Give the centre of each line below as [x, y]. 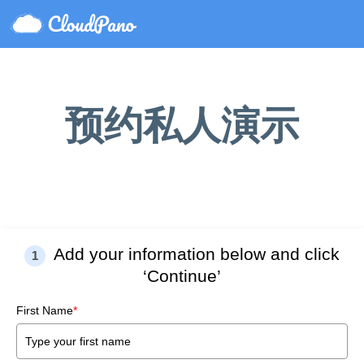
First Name [45, 311]
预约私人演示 [182, 124]
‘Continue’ [182, 276]
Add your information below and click [195, 254]
